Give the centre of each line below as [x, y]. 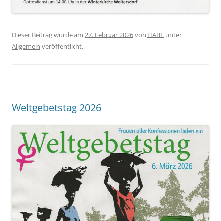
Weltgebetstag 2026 [56, 107]
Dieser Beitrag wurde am [48, 34]
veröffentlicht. [62, 46]
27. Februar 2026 [109, 34]
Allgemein [26, 46]
